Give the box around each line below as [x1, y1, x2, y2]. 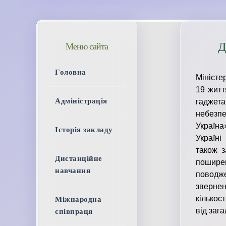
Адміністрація [55, 97, 107, 105]
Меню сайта [66, 41, 108, 51]
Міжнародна [55, 195, 101, 203]
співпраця [55, 207, 93, 215]
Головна [55, 68, 86, 76]
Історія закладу [55, 126, 113, 134]
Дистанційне [55, 154, 102, 162]
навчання [55, 166, 90, 175]
